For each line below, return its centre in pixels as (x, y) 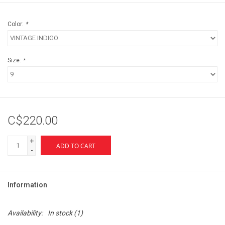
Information (27, 185)
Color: (16, 24)
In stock (60, 213)
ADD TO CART (76, 146)
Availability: (25, 213)
